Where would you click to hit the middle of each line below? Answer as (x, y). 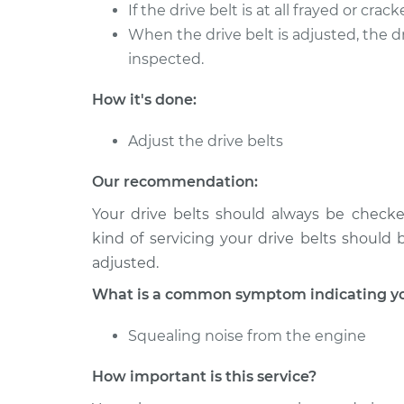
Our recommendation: (175, 182)
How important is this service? (204, 376)
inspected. (166, 59)
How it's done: (144, 100)
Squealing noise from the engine (247, 336)
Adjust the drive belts (206, 141)
